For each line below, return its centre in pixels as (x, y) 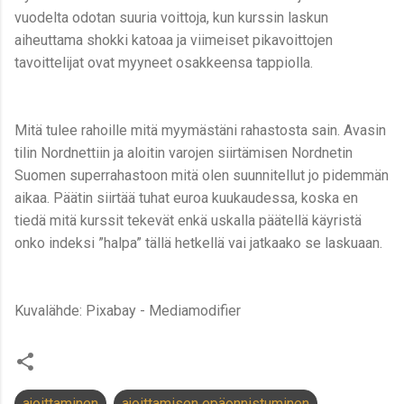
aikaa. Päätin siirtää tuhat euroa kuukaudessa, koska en (186, 198)
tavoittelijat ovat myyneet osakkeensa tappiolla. (164, 63)
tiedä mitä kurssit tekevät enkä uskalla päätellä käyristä (188, 221)
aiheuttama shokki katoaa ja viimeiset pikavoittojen (174, 41)
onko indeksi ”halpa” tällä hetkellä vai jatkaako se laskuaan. (200, 243)
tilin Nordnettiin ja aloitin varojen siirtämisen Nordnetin (184, 153)
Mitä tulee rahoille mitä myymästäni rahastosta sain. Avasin (200, 131)
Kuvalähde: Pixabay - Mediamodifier (128, 311)
